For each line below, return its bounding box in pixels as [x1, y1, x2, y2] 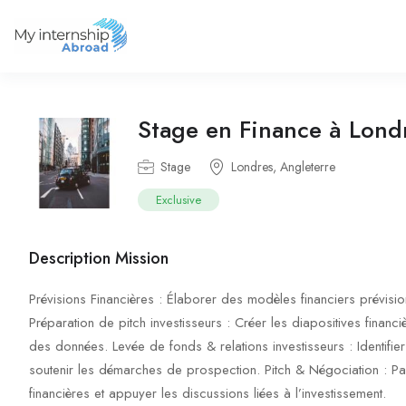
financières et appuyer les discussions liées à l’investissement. [29, 383, 386, 403]
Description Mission [29, 246, 169, 270]
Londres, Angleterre [231, 158, 335, 176]
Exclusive [156, 191, 201, 208]
